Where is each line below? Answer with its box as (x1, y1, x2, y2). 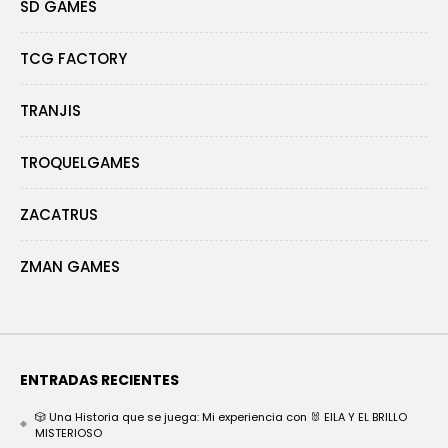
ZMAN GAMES (20, 256, 120, 278)
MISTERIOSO (35, 425, 102, 442)
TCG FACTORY (20, 48, 127, 70)
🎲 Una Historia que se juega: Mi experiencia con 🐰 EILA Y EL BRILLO (35, 409, 407, 426)
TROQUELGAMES (20, 152, 140, 174)
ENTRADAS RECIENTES (20, 370, 179, 391)
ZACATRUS (20, 204, 98, 226)
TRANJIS (20, 100, 81, 122)
